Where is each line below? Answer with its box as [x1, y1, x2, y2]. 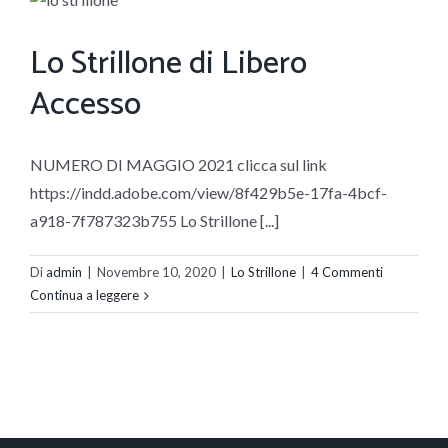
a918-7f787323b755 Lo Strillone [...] [30, 211, 279, 231]
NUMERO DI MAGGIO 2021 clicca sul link [30, 155, 327, 175]
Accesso [30, 79, 141, 132]
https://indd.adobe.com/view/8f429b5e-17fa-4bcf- [30, 183, 387, 203]
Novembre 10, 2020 [97, 264, 216, 281]
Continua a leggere [30, 287, 139, 304]
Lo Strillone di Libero [30, 38, 307, 91]
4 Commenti [311, 264, 383, 281]
